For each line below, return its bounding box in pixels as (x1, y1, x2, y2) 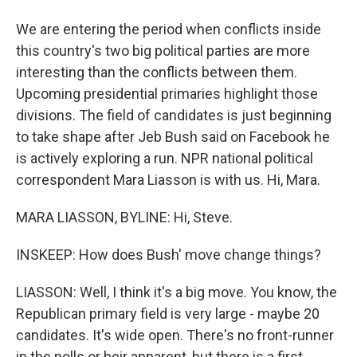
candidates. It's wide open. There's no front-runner (16, 327, 334, 343)
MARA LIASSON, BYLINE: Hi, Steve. (16, 209, 233, 226)
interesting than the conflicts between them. (16, 64, 297, 80)
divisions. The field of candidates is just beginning (16, 107, 331, 124)
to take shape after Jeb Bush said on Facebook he (16, 128, 330, 145)
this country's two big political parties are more (16, 42, 310, 59)
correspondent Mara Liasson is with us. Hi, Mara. (16, 171, 320, 188)
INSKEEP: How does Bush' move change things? (16, 246, 321, 263)
